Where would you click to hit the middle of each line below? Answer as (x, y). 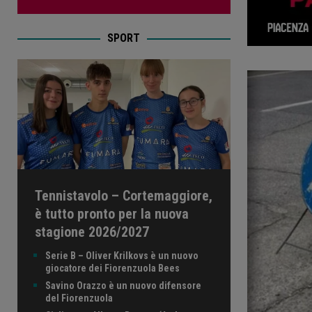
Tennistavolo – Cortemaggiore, (124, 196)
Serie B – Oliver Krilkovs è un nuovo (122, 256)
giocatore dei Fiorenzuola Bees (112, 268)
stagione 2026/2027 (92, 232)
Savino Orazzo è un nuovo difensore (123, 286)
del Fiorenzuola (79, 298)
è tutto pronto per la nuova (112, 214)
